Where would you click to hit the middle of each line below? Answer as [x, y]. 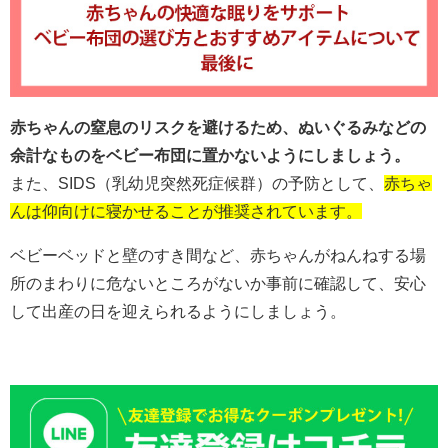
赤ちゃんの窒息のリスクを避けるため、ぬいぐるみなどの [218, 126]
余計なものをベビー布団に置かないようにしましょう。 [210, 154]
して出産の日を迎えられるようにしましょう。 [178, 310]
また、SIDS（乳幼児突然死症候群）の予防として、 [197, 182]
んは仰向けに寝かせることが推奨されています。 [186, 210]
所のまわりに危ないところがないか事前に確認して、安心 [218, 282]
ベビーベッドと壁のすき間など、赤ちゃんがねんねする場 [218, 254]
